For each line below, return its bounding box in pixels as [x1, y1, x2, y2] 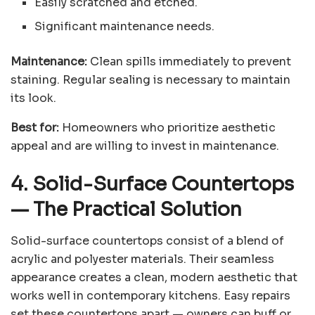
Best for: [11, 120, 62, 136]
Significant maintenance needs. [34, 19, 215, 34]
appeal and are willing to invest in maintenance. [11, 139, 279, 154]
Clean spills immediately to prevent [90, 54, 291, 70]
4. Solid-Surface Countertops [11, 172, 294, 196]
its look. [11, 91, 56, 106]
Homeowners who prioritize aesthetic [62, 120, 276, 136]
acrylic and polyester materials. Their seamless [11, 251, 274, 266]
